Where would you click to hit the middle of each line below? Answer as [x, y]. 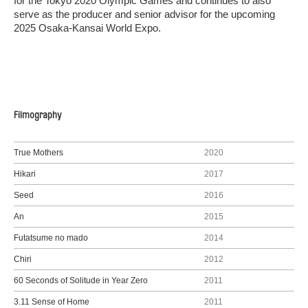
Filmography [37, 115]
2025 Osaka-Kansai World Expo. [87, 28]
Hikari [25, 174]
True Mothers [38, 153]
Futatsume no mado [51, 238]
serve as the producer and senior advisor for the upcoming [144, 14]
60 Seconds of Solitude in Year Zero [81, 280]
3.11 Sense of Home [52, 302]
